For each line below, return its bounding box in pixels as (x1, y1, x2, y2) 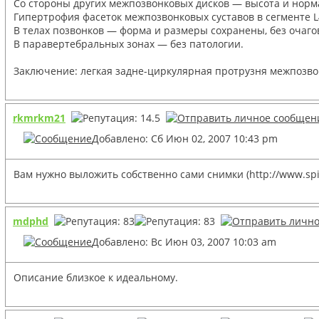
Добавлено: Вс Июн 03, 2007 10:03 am (92, 234, 276, 249)
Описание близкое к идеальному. (14, 270, 178, 284)
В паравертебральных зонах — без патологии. (14, 36, 244, 51)
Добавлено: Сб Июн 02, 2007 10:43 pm (92, 131, 278, 145)
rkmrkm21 (13, 110, 66, 125)
